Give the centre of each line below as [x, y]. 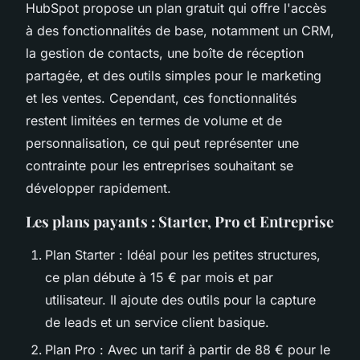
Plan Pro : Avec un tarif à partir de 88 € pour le [188, 350]
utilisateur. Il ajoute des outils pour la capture [180, 299]
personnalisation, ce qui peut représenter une [162, 143]
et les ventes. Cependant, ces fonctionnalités [161, 98]
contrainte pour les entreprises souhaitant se [160, 165]
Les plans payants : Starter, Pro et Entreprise [180, 221]
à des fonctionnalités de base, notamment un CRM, [180, 30]
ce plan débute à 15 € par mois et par [159, 277]
